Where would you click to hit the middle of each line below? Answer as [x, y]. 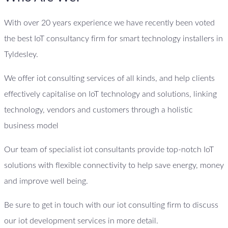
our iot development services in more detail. [81, 221]
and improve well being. [46, 181]
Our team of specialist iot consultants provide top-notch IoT [109, 150]
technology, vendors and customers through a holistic [98, 110]
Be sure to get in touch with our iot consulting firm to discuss [111, 205]
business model [31, 126]
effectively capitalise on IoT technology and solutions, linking [110, 94]
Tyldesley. [21, 55]
